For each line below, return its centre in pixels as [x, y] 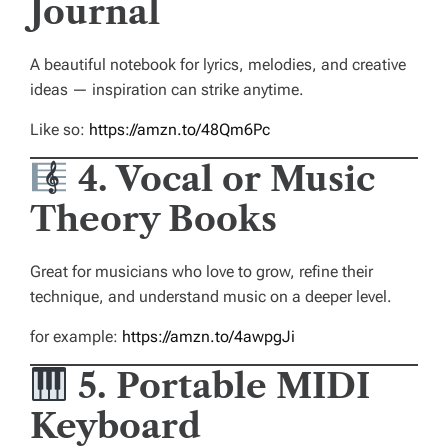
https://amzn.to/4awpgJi [208, 337]
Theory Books [153, 219]
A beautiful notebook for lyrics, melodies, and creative [218, 65]
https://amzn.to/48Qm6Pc [179, 130]
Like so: [59, 130]
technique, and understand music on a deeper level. [211, 297]
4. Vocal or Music [226, 179]
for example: [76, 337]
